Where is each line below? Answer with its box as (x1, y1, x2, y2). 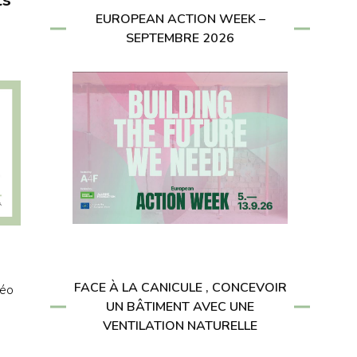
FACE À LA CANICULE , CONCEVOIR (73, 278, 287, 296)
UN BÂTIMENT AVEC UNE (106, 297, 254, 316)
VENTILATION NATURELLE (103, 316, 257, 335)
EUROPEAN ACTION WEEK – (95, 10, 265, 28)
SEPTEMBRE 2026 (126, 29, 234, 47)
